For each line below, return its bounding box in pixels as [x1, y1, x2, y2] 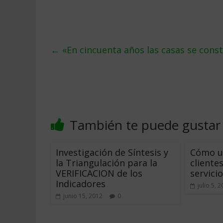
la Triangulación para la [56, 157, 157, 169]
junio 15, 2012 [63, 192, 103, 200]
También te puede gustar [70, 116, 221, 134]
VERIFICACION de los [56, 167, 142, 179]
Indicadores [56, 178, 106, 190]
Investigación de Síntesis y [56, 146, 168, 158]
